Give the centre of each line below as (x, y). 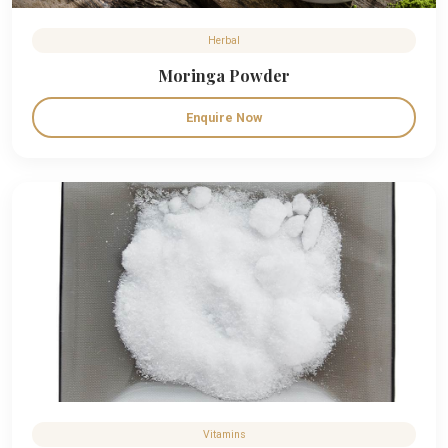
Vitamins (224, 434)
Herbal (224, 40)
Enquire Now (224, 117)
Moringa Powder (224, 75)
